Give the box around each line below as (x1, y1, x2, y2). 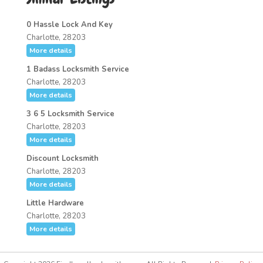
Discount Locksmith (26, 153, 99, 164)
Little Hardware (26, 198, 84, 208)
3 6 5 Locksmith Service (26, 109, 114, 119)
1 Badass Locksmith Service (26, 64, 129, 75)
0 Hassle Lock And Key (26, 19, 113, 30)
